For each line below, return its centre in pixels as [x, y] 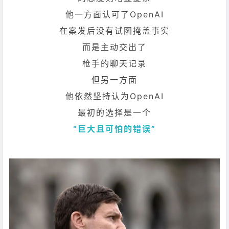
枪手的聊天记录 [114, 63]
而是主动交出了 [114, 47]
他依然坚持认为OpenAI [114, 96]
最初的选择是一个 [114, 112]
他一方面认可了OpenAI [114, 14]
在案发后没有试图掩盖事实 [114, 30]
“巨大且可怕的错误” [114, 129]
